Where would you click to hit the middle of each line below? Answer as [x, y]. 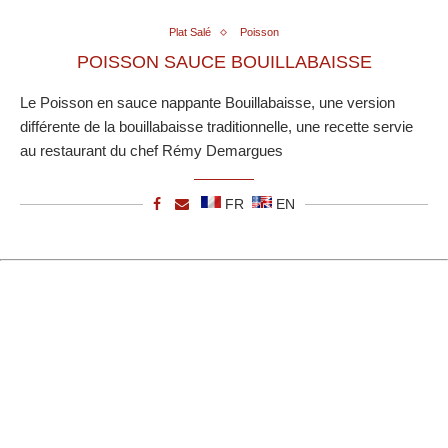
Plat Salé [190, 32]
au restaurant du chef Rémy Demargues [151, 151]
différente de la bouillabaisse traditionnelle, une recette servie [216, 127]
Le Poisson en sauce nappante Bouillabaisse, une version [207, 103]
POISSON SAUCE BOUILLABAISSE [224, 62]
